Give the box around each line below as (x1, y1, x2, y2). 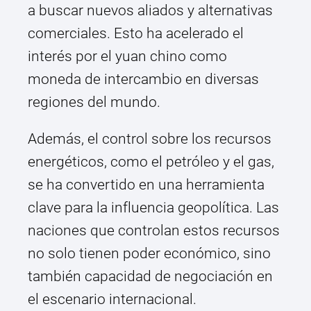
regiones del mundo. (28, 94, 160, 111)
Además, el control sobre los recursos (28, 131, 271, 148)
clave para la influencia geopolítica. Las (28, 199, 279, 217)
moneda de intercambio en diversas (28, 71, 259, 88)
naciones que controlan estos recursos (28, 222, 280, 239)
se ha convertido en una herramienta (28, 176, 264, 194)
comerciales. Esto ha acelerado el (28, 25, 244, 42)
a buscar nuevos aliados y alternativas (28, 2, 273, 19)
